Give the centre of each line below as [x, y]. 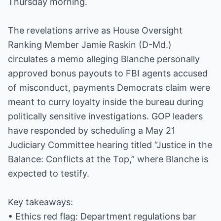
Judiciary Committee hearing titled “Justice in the [110, 145]
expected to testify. [49, 173]
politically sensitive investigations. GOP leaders [105, 116]
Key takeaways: [40, 202]
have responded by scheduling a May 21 [92, 130]
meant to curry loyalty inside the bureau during [106, 102]
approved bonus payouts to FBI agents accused [108, 73]
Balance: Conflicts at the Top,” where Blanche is [108, 159]
